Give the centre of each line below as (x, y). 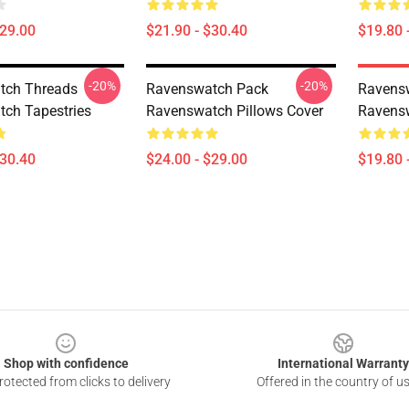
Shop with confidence (66, 363)
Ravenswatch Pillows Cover (235, 111)
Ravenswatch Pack (207, 89)
